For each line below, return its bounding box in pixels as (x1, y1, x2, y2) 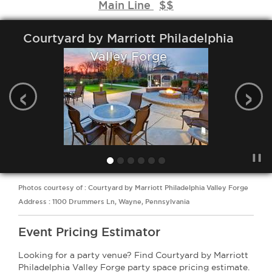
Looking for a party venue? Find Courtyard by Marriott (18, 250, 248, 260)
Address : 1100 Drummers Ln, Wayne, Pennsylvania (18, 198, 189, 205)
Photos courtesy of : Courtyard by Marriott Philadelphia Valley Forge (18, 184, 248, 191)
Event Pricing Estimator (18, 225, 160, 239)
